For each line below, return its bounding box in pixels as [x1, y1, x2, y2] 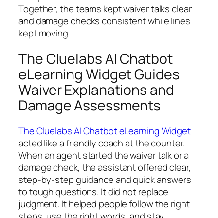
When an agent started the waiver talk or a [18, 148, 189, 162]
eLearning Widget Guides [18, 65, 180, 84]
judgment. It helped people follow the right [18, 197, 190, 210]
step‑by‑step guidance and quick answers [18, 173, 192, 186]
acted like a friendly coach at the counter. [18, 136, 185, 149]
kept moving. [18, 27, 70, 40]
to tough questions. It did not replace [18, 185, 169, 198]
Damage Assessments [18, 96, 161, 115]
